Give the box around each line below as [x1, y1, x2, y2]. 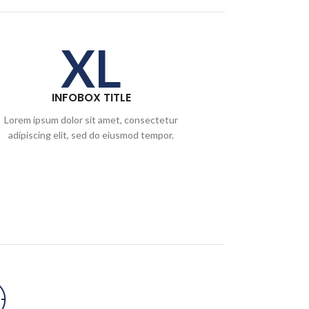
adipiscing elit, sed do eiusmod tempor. [8, 129, 175, 141]
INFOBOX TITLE [51, 90, 131, 106]
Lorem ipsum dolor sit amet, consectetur [4, 114, 179, 126]
